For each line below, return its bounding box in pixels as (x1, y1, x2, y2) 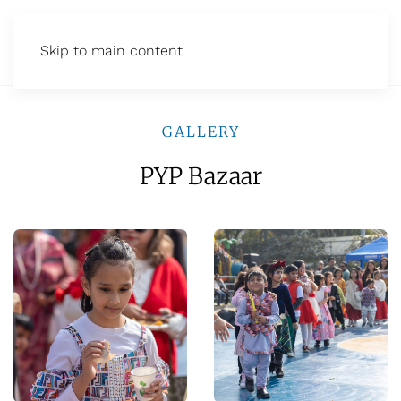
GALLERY (161, 123, 240, 141)
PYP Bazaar (139, 162, 262, 191)
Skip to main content (40, 42, 183, 59)
